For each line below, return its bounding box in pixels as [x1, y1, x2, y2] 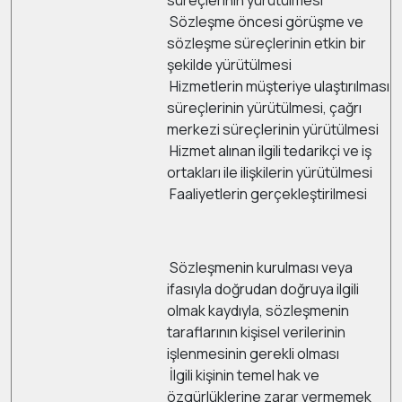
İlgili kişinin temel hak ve [167, 365, 319, 385]
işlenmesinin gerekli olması [167, 344, 339, 363]
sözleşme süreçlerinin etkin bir [167, 33, 366, 53]
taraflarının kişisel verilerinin [167, 322, 345, 342]
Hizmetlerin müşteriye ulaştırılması [167, 76, 389, 96]
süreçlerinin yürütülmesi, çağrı [167, 98, 362, 118]
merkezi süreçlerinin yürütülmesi [167, 119, 379, 139]
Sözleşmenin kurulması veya [167, 258, 353, 277]
